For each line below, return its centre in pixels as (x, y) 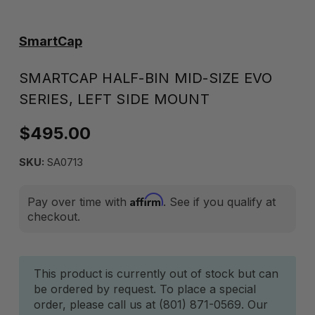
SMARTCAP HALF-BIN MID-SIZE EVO (146, 78)
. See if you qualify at (219, 202)
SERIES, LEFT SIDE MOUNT (114, 99)
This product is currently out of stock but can (156, 274)
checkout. (54, 217)
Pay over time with (79, 202)
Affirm (147, 200)
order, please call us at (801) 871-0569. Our (151, 304)
